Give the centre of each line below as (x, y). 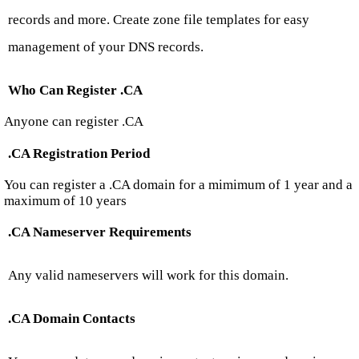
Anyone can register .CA (74, 122)
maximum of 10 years (65, 201)
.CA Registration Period (79, 153)
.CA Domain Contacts (72, 319)
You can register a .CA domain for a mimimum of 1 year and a (178, 185)
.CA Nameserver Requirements (100, 232)
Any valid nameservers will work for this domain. (148, 276)
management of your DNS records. (106, 46)
